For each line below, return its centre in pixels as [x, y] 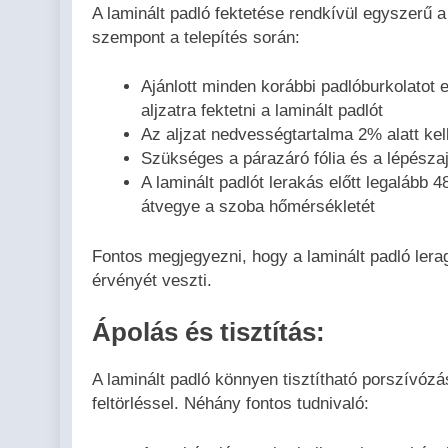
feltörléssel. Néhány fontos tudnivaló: [230, 404]
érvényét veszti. [152, 280]
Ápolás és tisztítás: [208, 332]
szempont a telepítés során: [196, 37]
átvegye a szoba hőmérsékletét [257, 207]
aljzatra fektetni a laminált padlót [261, 111]
